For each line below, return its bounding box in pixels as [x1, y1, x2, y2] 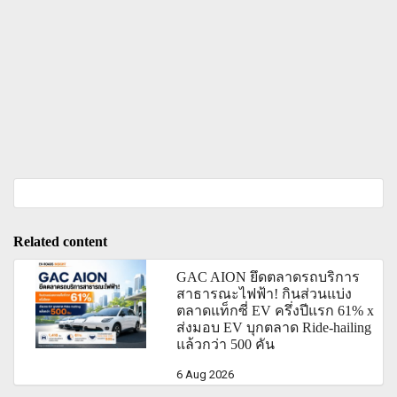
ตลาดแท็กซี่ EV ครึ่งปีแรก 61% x [176, 302, 375, 318]
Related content [13, 233, 107, 249]
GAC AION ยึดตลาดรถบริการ [176, 269, 361, 284]
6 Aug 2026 [176, 367, 235, 381]
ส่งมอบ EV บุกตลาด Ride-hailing [176, 319, 372, 335]
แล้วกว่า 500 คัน [176, 336, 276, 352]
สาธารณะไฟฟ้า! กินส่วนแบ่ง [176, 285, 353, 301]
